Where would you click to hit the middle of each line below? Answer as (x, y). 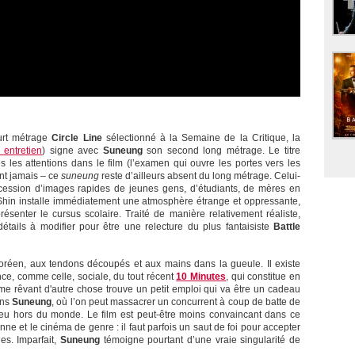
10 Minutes (201, 277)
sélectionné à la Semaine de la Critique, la (201, 138)
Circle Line (77, 138)
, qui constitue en (263, 277)
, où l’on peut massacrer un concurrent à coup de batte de (176, 302)
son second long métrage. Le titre (221, 151)
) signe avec (73, 151)
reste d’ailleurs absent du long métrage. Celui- (200, 176)
